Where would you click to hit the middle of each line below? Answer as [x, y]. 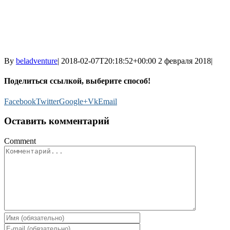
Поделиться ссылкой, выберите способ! [77, 81]
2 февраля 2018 [185, 61]
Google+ [73, 101]
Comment [20, 141]
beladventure [37, 61]
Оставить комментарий [57, 121]
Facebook [20, 101]
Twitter [47, 101]
